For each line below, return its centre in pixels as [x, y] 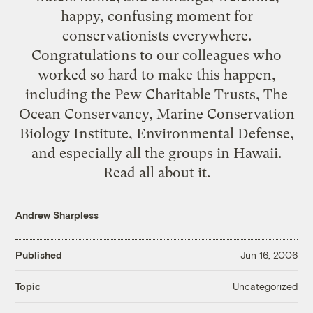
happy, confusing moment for [156, 16]
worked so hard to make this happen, [156, 74]
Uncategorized [265, 286]
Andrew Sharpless [57, 214]
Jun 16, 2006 [269, 255]
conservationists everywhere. [156, 35]
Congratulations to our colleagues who [156, 55]
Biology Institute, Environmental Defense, [156, 133]
